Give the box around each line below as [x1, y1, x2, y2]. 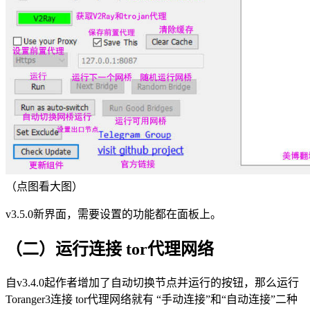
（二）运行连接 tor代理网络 [6, 240, 214, 259]
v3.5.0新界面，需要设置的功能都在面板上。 [6, 208, 221, 221]
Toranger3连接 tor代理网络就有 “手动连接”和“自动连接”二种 [6, 293, 298, 306]
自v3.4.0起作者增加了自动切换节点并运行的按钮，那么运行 [6, 277, 299, 289]
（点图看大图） [6, 181, 83, 193]
